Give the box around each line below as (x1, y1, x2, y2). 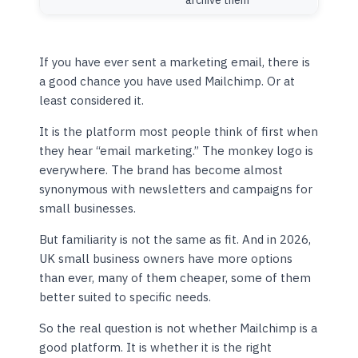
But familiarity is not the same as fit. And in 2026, (39, 232, 312, 248)
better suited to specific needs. (39, 289, 212, 305)
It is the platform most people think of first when (39, 124, 319, 140)
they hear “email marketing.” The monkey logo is (39, 143, 314, 159)
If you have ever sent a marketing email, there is (39, 54, 311, 70)
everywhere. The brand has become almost (39, 162, 284, 178)
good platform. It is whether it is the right (39, 340, 272, 356)
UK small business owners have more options (39, 251, 293, 267)
